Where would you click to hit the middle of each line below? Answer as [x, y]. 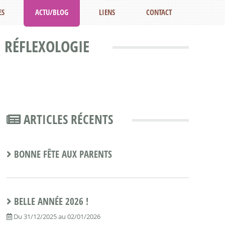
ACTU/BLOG [52, 12]
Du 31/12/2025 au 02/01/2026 [56, 217]
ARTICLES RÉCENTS [67, 119]
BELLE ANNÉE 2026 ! [51, 201]
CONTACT [159, 12]
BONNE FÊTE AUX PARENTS [63, 154]
